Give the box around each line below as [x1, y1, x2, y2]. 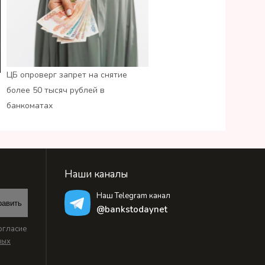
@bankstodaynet [96, 203, 167, 216]
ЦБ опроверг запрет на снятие [7, 69, 127, 81]
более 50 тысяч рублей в [7, 85, 105, 96]
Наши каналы [64, 167, 128, 182]
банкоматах [7, 100, 53, 112]
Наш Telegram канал [96, 190, 170, 202]
